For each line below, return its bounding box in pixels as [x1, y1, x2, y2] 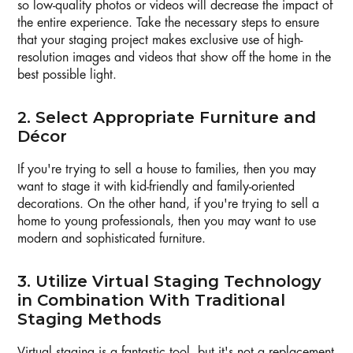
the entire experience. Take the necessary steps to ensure [17, 17, 319, 30]
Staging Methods [17, 310, 162, 329]
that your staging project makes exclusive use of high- [17, 34, 303, 47]
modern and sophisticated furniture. [17, 232, 206, 246]
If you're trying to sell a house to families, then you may [17, 163, 316, 176]
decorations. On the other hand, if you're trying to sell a [17, 198, 319, 211]
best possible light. [17, 69, 117, 82]
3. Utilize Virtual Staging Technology [17, 272, 321, 291]
